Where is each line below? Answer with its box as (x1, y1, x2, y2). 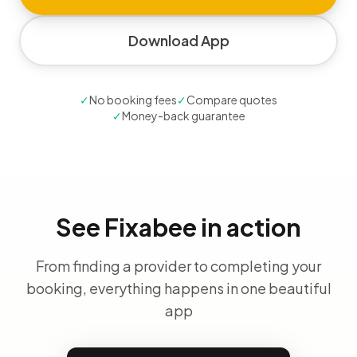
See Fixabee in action (56, 212, 301, 242)
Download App (127, 31, 229, 49)
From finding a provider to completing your (36, 257, 321, 275)
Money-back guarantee (121, 108, 245, 123)
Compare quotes (186, 92, 277, 107)
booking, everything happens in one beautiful (25, 279, 331, 297)
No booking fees (89, 92, 177, 107)
